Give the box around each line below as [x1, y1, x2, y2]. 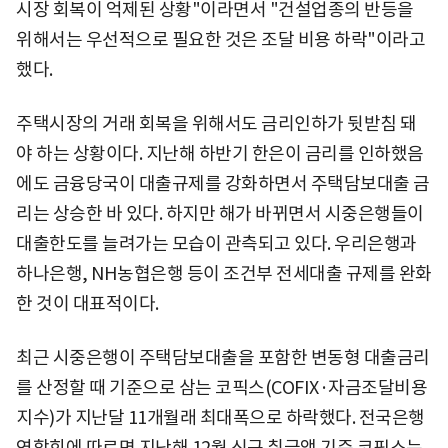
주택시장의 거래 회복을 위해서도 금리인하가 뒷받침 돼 [16, 111, 417, 135]
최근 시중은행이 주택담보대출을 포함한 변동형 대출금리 [16, 345, 430, 369]
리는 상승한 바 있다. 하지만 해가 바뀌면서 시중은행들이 [16, 201, 424, 225]
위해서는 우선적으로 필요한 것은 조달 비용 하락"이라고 [16, 27, 425, 51]
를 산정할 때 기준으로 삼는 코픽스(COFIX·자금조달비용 [16, 375, 427, 399]
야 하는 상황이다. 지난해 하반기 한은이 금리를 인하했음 [16, 141, 424, 165]
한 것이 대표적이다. [16, 291, 159, 315]
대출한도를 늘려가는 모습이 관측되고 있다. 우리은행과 [16, 231, 417, 255]
